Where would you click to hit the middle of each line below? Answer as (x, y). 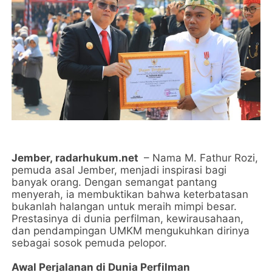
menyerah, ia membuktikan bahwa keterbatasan (130, 195)
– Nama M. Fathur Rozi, (200, 158)
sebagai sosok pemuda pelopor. (90, 243)
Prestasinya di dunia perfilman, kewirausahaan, (128, 219)
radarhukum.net (97, 158)
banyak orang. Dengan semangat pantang (114, 182)
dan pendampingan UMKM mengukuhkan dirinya (131, 231)
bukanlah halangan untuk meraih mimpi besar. (124, 207)
